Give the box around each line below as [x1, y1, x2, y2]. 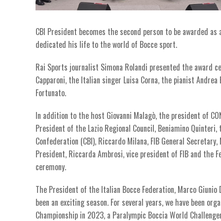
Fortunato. [36, 86, 66, 99]
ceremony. [36, 160, 66, 173]
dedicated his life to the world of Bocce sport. [36, 38, 177, 50]
